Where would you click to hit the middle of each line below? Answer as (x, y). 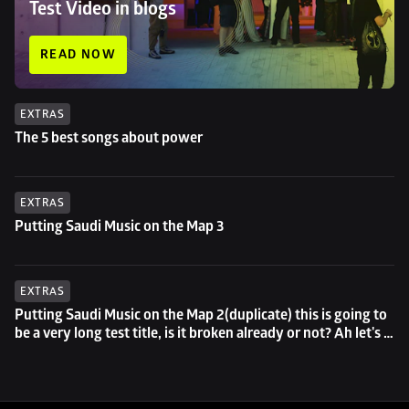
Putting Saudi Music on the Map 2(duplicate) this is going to (201, 315)
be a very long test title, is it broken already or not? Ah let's (198, 333)
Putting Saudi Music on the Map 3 (119, 226)
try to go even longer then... (102, 351)
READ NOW (79, 54)
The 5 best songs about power (109, 138)
